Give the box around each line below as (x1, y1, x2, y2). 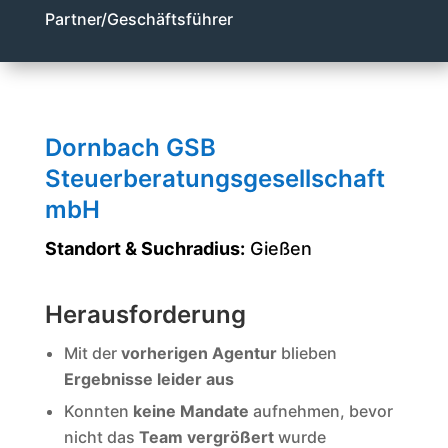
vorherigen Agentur (120, 343, 277, 364)
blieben (276, 343, 337, 364)
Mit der (63, 343, 121, 364)
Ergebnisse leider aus (63, 369, 234, 390)
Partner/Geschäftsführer (44, 8, 233, 29)
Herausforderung (44, 300, 246, 330)
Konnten (63, 400, 133, 421)
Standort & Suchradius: (44, 238, 245, 260)
